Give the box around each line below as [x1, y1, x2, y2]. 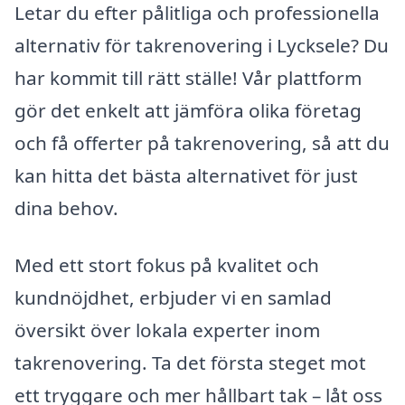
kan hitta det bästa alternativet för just [14, 162, 358, 188]
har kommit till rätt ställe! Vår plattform [14, 64, 362, 90]
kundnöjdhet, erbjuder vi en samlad [14, 285, 332, 311]
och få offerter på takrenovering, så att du [14, 129, 390, 155]
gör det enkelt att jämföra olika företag [14, 97, 362, 123]
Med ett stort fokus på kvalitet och [14, 252, 319, 278]
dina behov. [14, 194, 118, 221]
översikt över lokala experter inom [14, 317, 320, 344]
